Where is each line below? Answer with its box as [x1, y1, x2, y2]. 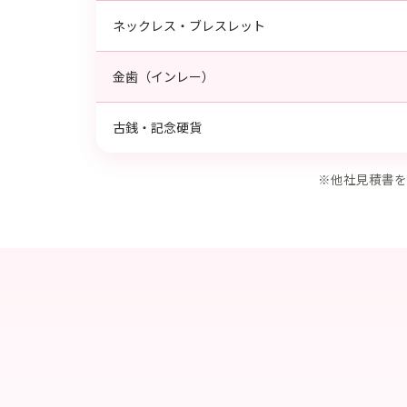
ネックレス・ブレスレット [113, 16, 265, 35]
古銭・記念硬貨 [113, 118, 202, 136]
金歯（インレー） [113, 67, 214, 85]
